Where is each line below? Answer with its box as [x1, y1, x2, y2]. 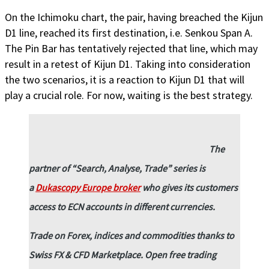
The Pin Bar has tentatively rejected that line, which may [5, 41, 258, 55]
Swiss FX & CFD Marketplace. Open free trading [29, 248, 216, 261]
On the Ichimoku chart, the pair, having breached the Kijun [5, 10, 263, 24]
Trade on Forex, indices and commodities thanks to [29, 229, 234, 241]
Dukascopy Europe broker [35, 181, 141, 193]
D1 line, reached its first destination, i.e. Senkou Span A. [5, 25, 253, 40]
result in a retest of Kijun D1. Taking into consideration [5, 56, 250, 71]
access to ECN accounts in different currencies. [29, 200, 215, 213]
